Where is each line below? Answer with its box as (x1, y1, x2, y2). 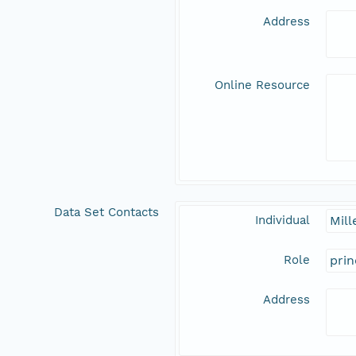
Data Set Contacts (54, 205, 159, 220)
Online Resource (215, 78, 310, 93)
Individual (255, 213, 310, 228)
